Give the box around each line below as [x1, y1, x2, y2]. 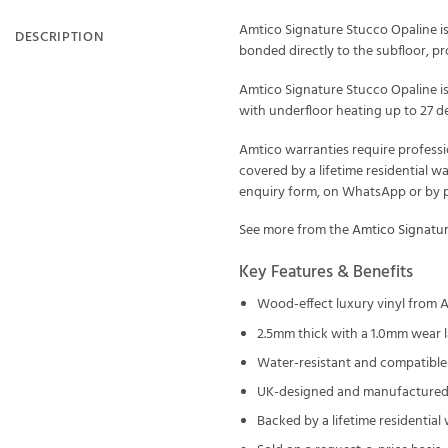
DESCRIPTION [15, 26, 105, 48]
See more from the [239, 220, 352, 242]
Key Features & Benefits [239, 258, 413, 286]
